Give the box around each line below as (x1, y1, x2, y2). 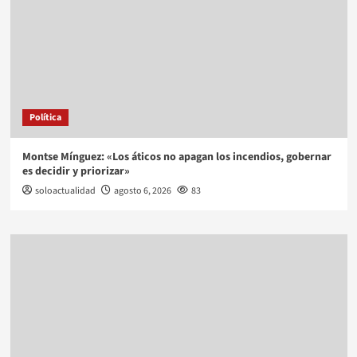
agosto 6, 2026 (113, 183, 171, 198)
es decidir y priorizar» (22, 163, 130, 179)
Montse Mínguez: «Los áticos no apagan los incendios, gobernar (22, 148, 331, 165)
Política (29, 110, 61, 124)
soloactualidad (34, 183, 96, 198)
